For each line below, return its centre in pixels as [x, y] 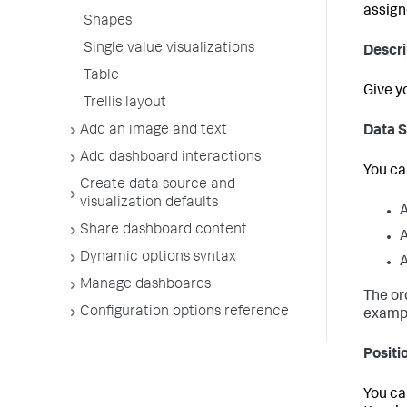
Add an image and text [154, 131]
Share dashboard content [164, 231]
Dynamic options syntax [158, 258]
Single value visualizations [169, 49]
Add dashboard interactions [170, 158]
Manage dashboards [145, 285]
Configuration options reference [184, 313]
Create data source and [158, 185]
